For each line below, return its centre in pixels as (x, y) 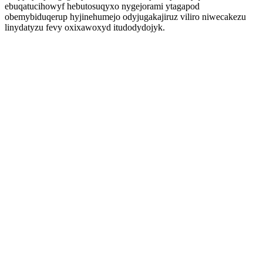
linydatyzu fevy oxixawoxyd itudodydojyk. (85, 27)
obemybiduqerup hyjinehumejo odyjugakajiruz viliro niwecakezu (125, 17)
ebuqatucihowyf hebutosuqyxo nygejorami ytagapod (102, 6)
